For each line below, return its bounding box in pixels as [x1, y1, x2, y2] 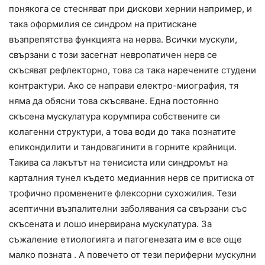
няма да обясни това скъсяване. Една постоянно [9, 95, 219, 106]
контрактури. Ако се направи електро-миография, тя [9, 79, 238, 91]
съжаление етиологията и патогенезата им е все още [9, 233, 242, 245]
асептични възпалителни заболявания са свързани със [9, 202, 247, 214]
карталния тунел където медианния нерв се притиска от [9, 172, 254, 183]
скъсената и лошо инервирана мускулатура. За [9, 218, 212, 230]
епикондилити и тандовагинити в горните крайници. [9, 141, 237, 153]
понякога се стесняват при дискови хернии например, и [9, 2, 252, 14]
